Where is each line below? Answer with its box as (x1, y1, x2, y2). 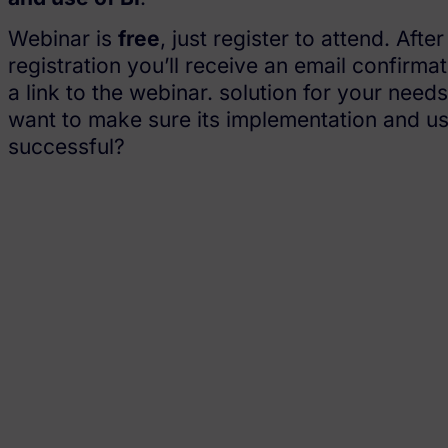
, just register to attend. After (160, 26, 444, 52)
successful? (8, 134, 125, 160)
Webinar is (8, 26, 118, 52)
